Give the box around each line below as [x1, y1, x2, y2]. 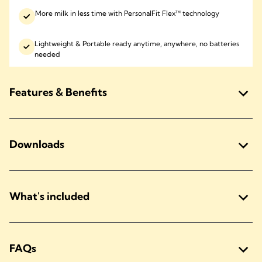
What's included [9, 189, 89, 204]
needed [34, 49, 60, 58]
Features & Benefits [9, 85, 107, 99]
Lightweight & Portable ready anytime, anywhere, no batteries [34, 39, 239, 48]
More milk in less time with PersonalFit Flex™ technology [35, 8, 219, 18]
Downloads [9, 137, 64, 151]
